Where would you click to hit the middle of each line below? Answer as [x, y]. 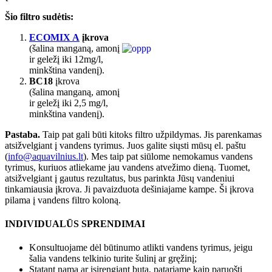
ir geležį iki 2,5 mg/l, [69, 103]
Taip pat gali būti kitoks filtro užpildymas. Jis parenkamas [151, 134]
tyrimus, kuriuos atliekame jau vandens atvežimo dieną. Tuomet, [127, 167]
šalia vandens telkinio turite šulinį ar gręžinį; [113, 259]
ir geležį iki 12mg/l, [66, 59]
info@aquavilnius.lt [46, 156]
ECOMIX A [54, 37]
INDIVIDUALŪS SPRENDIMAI [75, 224]
